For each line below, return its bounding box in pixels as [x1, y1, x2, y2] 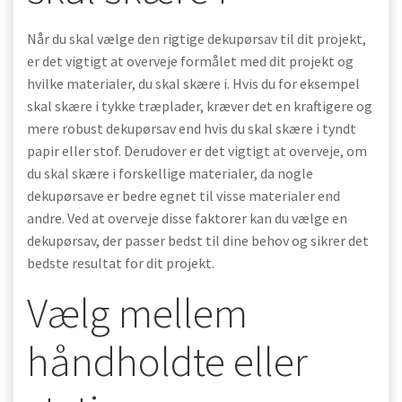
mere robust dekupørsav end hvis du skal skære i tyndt [27, 119, 356, 137]
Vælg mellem [27, 286, 248, 339]
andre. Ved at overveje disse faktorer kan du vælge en [27, 209, 347, 227]
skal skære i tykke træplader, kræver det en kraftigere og [27, 97, 372, 115]
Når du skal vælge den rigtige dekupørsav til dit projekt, [27, 30, 366, 48]
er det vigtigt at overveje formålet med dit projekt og [27, 52, 354, 70]
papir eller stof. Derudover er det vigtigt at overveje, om [27, 142, 367, 160]
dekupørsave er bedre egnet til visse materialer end [27, 187, 340, 205]
